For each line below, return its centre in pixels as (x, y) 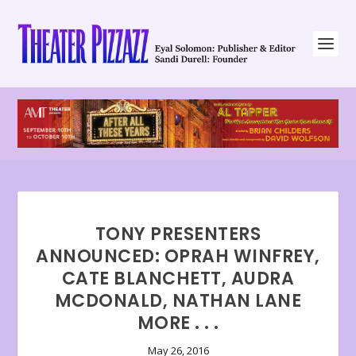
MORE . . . (178, 323)
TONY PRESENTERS (178, 234)
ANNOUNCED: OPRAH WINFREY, (178, 257)
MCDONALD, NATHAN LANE (178, 301)
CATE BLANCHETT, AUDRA (178, 279)
